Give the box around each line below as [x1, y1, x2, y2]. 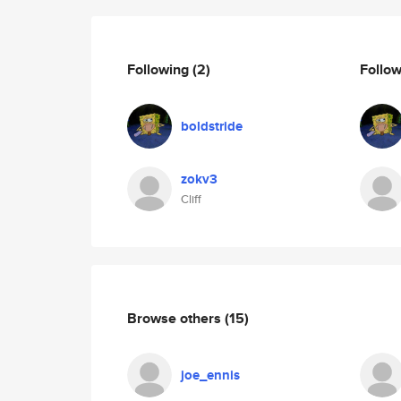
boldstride [181, 116, 243, 136]
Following [127, 58, 192, 80]
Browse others [127, 307, 225, 328]
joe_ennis [181, 365, 240, 385]
